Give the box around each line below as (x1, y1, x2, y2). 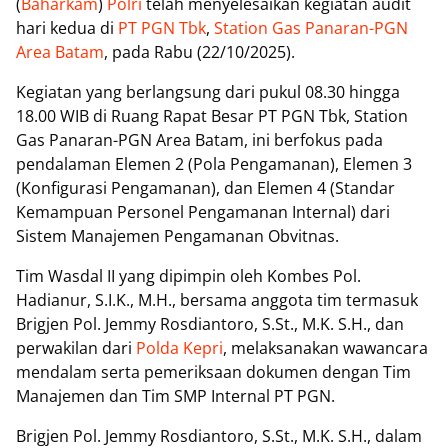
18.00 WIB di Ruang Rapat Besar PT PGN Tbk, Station (16, 105, 408, 128)
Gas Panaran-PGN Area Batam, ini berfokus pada (16, 129, 383, 152)
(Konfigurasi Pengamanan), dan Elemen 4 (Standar (16, 177, 395, 200)
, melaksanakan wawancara (223, 337, 428, 360)
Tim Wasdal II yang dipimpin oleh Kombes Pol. (16, 265, 361, 288)
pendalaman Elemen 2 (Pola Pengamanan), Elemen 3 (16, 153, 412, 176)
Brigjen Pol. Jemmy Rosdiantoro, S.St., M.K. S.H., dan (16, 313, 404, 336)
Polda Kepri (136, 337, 223, 360)
